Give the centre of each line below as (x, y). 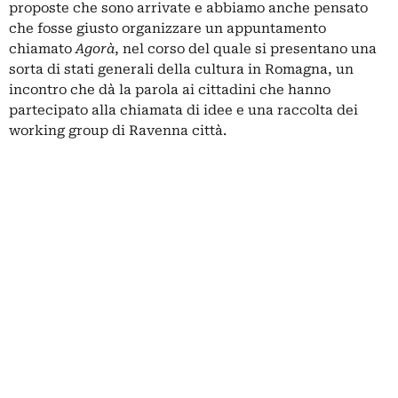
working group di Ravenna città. (118, 131)
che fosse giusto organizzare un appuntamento (167, 28)
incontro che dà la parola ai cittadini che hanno (170, 90)
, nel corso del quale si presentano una (246, 49)
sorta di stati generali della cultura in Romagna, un (181, 69)
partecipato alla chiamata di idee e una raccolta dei (183, 110)
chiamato (42, 49)
